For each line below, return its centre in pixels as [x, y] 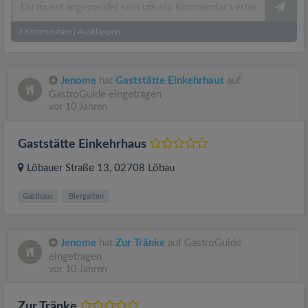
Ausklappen [99, 31]
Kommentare [47, 31]
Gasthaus [38, 196]
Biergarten [86, 196]
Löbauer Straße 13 [68, 168]
